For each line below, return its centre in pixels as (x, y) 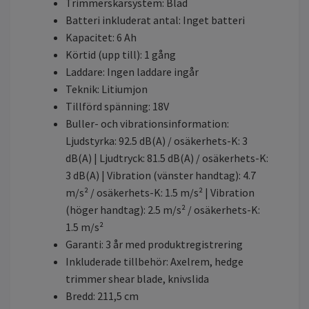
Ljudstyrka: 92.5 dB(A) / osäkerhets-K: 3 (157, 140)
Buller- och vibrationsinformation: (147, 123)
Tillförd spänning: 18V (117, 106)
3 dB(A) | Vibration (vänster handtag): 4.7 (161, 175)
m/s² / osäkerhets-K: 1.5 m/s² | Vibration (160, 192)
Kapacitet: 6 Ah (101, 37)
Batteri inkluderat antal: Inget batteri (155, 20)
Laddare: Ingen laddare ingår (132, 71)
